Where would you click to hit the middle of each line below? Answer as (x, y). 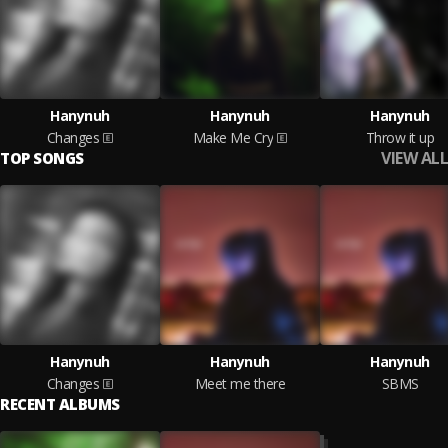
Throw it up (400, 137)
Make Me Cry (233, 137)
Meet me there (240, 383)
